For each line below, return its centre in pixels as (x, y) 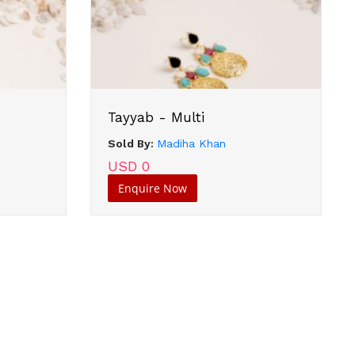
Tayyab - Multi (156, 117)
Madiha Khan (191, 143)
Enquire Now (152, 188)
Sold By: (132, 143)
